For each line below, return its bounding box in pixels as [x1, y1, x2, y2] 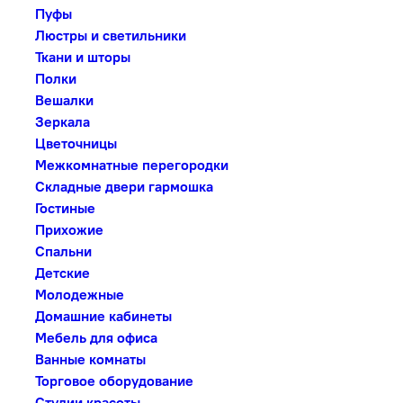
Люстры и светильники [31, 26, 186, 44]
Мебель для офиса [31, 328, 157, 346]
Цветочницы [31, 134, 117, 152]
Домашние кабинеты [31, 307, 172, 325]
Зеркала [31, 112, 90, 130]
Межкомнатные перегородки [31, 156, 228, 174]
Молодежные [31, 285, 124, 303]
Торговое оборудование [31, 372, 193, 390]
